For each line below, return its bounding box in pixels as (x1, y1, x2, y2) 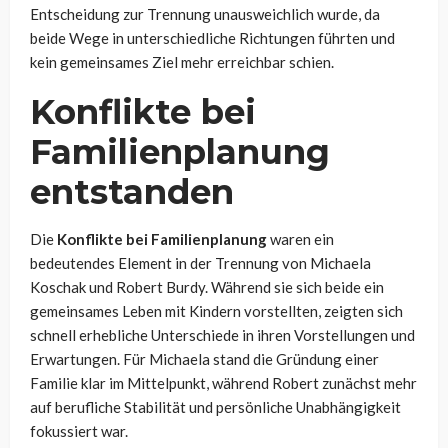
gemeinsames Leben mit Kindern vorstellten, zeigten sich (30, 302, 403, 321)
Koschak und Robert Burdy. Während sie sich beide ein (30, 278, 384, 297)
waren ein (267, 230, 334, 249)
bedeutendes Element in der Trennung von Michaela (30, 254, 371, 273)
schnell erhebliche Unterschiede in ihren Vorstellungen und (30, 326, 415, 345)
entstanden (30, 171, 234, 214)
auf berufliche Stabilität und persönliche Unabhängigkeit (30, 398, 401, 417)
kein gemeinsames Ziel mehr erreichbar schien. (30, 53, 334, 72)
